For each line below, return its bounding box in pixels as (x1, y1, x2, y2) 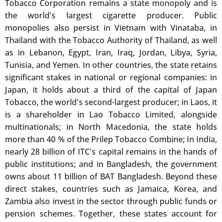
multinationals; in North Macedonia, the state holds (5, 121, 217, 132)
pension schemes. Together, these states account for (5, 208, 217, 219)
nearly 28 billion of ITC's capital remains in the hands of (5, 146, 217, 157)
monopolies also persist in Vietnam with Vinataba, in (5, 22, 217, 33)
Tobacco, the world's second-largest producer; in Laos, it (5, 97, 217, 108)
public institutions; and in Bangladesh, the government (5, 159, 217, 169)
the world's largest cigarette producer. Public (5, 10, 217, 21)
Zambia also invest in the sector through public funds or (5, 196, 217, 207)
